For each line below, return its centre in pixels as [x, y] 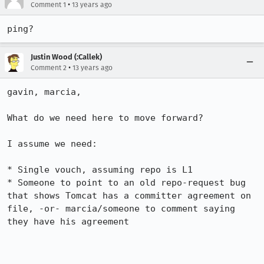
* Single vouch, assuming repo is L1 [100, 170]
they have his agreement [68, 222]
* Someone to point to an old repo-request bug [126, 183]
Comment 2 [49, 68]
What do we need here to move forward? [105, 118]
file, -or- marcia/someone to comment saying [121, 209]
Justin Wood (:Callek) [66, 57]
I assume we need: [52, 144]
